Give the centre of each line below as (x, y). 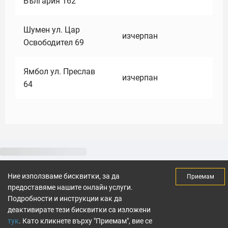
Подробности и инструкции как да (65, 198)
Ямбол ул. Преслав (59, 72)
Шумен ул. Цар (52, 30)
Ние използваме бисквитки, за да (64, 176)
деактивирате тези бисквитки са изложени (79, 210)
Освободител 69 (54, 42)
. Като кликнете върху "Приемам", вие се (85, 221)
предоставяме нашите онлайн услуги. (70, 187)
